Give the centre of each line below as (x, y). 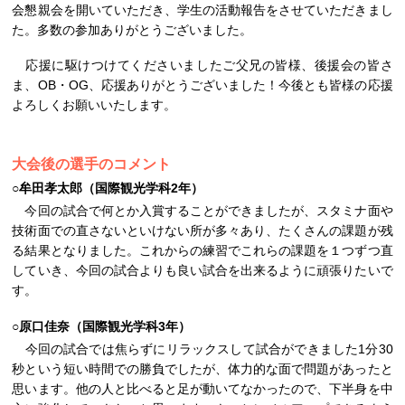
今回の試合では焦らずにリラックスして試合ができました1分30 (202, 348)
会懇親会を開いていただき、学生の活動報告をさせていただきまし (202, 10)
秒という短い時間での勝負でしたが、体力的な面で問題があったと (202, 368)
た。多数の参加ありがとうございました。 (132, 30)
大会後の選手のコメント (92, 164)
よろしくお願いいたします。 (94, 105)
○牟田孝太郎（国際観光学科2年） (108, 188)
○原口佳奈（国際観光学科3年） (102, 326)
